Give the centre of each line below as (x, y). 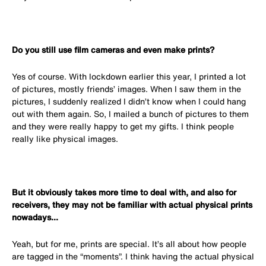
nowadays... (35, 217)
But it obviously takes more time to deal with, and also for (124, 192)
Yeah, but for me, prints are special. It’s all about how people (129, 243)
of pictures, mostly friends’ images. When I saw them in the (126, 88)
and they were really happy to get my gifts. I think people (123, 126)
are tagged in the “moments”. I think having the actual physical (133, 256)
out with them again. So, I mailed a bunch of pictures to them (130, 113)
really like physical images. (65, 138)
